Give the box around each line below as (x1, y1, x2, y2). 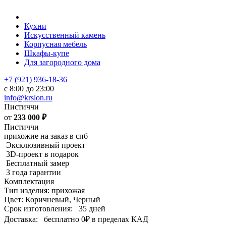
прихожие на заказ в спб (4, 132, 88, 140)
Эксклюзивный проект (6, 141, 85, 149)
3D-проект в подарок (6, 150, 79, 158)
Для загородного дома (24, 58, 100, 67)
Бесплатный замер (6, 159, 69, 167)
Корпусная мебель (24, 40, 87, 48)
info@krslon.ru (4, 93, 52, 102)
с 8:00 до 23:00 (4, 84, 54, 93)
